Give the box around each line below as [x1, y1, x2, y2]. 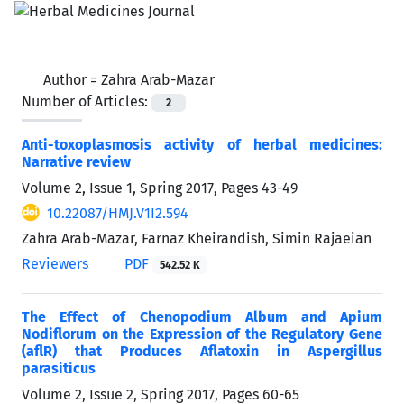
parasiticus [22, 359, 96, 377]
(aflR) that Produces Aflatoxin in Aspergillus [22, 342, 382, 360]
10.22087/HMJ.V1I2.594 [47, 204, 188, 222]
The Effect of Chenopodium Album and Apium [22, 308, 382, 326]
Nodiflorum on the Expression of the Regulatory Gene [22, 325, 382, 343]
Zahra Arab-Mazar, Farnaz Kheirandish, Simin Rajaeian [22, 229, 372, 247]
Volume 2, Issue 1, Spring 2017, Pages [22, 179, 262, 197]
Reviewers [22, 254, 88, 272]
